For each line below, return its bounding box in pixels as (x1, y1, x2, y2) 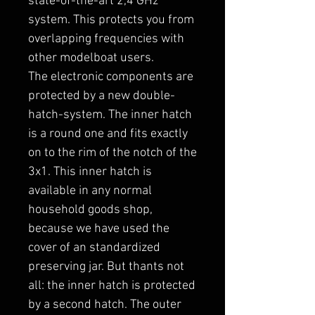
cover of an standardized (28, 240, 160, 255)
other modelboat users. (28, 51, 154, 65)
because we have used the (28, 221, 169, 236)
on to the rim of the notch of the (28, 146, 197, 160)
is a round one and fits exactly (28, 127, 188, 141)
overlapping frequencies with (28, 32, 184, 46)
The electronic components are (28, 70, 193, 84)
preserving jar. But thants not (28, 259, 184, 274)
